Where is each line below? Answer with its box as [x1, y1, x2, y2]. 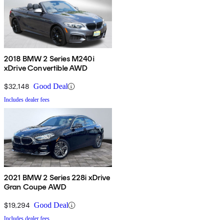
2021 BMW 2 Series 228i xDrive [4, 173, 110, 183]
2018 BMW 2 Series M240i [4, 54, 94, 64]
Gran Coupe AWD [4, 182, 67, 192]
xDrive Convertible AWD [4, 63, 88, 73]
